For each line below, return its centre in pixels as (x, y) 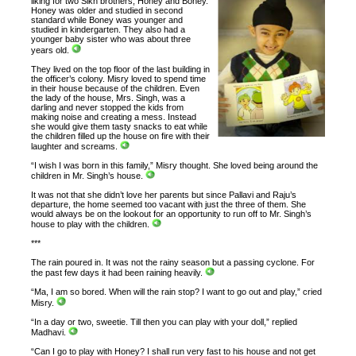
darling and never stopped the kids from (108, 107)
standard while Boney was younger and (107, 20)
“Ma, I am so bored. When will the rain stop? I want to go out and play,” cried (177, 292)
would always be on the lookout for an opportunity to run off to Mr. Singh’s (172, 213)
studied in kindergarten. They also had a (108, 30)
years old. (52, 50)
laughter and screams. (76, 146)
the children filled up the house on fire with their (121, 135)
